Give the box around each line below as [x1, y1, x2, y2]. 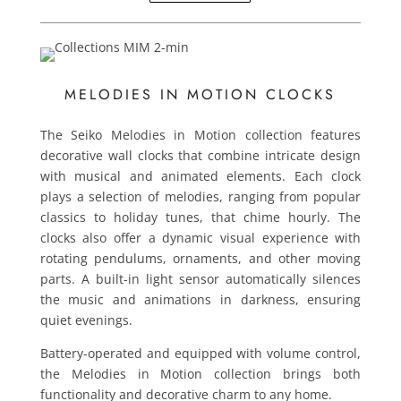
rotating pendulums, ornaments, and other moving [39, 250, 362, 267]
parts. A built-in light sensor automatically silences [39, 270, 362, 287]
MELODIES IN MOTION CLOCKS [64, 84, 337, 105]
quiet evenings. [39, 311, 132, 328]
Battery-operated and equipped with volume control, [39, 345, 362, 362]
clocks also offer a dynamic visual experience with [39, 229, 362, 246]
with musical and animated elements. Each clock [39, 167, 362, 184]
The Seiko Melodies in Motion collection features [39, 126, 362, 143]
